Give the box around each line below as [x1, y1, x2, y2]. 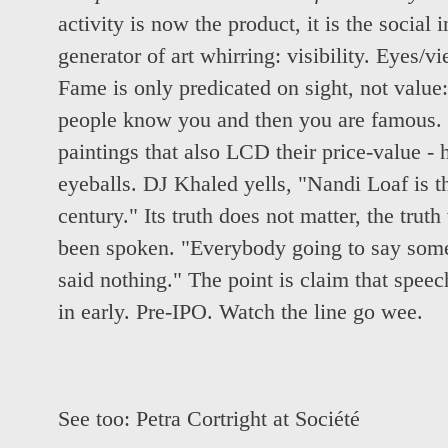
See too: [58, 407, 136, 432]
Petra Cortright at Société [136, 407, 360, 432]
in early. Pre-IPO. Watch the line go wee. [58, 299, 423, 324]
